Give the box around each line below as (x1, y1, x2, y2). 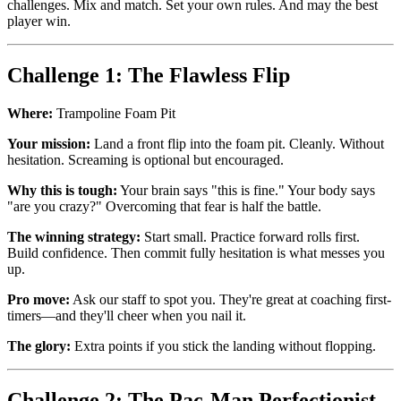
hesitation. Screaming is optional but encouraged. (7, 151, 284, 167)
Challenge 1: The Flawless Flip (7, 63, 290, 87)
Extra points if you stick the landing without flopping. (71, 337, 376, 354)
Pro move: (7, 291, 70, 307)
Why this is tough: (7, 182, 117, 198)
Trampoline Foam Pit (53, 105, 175, 121)
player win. (7, 13, 71, 29)
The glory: (7, 337, 71, 354)
